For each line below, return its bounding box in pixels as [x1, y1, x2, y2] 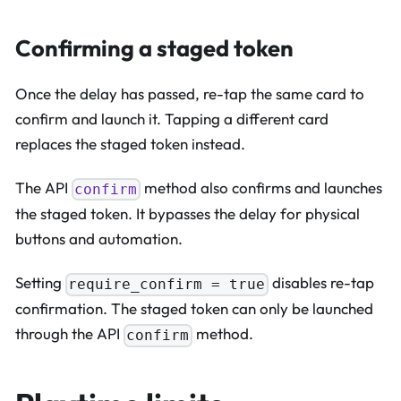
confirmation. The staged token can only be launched [15, 299, 373, 319]
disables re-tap [268, 273, 374, 293]
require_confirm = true [68, 276, 266, 294]
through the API [15, 324, 124, 344]
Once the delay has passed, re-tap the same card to [15, 83, 364, 103]
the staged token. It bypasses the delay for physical [15, 203, 360, 223]
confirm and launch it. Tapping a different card [15, 108, 328, 128]
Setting [15, 273, 65, 293]
